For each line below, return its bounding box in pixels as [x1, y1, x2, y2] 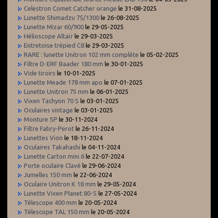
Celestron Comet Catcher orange [24, 4, 117, 12]
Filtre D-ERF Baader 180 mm [24, 60, 103, 67]
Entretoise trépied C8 [24, 41, 84, 49]
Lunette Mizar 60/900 [24, 23, 84, 30]
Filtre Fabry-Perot [24, 125, 74, 132]
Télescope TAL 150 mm [24, 208, 90, 215]
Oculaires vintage [24, 106, 73, 113]
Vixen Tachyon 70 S [24, 97, 79, 104]
